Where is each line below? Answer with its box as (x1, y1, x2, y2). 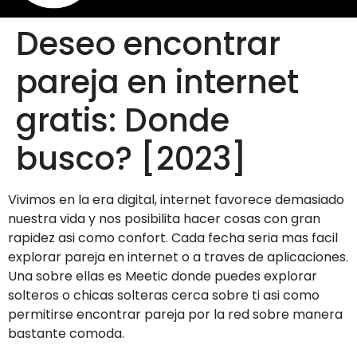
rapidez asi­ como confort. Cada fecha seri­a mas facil (8, 229, 338, 248)
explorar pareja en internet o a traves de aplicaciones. (8, 248, 348, 267)
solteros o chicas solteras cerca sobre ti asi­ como (8, 286, 320, 305)
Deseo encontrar (16, 22, 280, 67)
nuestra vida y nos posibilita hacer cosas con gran (8, 210, 320, 229)
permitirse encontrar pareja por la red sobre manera (8, 305, 343, 324)
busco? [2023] (16, 136, 247, 182)
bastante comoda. (8, 324, 124, 343)
